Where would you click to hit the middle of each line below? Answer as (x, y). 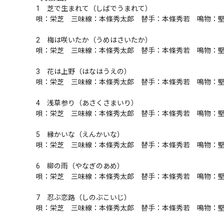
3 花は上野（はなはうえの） (83, 71)
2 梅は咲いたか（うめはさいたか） (94, 40)
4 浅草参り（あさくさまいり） (87, 103)
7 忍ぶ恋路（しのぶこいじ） (83, 197)
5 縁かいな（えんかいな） (80, 134)
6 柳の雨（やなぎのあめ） (80, 166)
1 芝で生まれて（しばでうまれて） (94, 8)
